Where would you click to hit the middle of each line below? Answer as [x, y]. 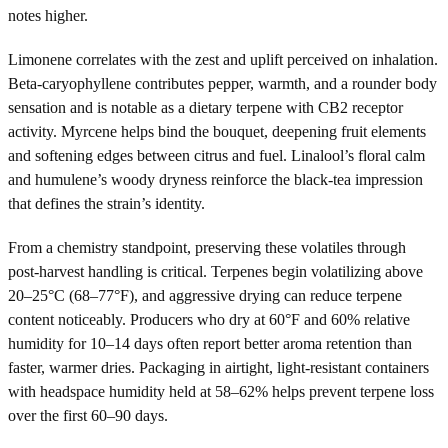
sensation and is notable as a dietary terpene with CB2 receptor [205, 107]
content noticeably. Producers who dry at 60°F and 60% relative [209, 319]
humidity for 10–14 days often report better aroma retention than [210, 343]
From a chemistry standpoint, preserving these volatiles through [207, 247]
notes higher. [48, 15]
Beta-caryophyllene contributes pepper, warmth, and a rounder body [222, 83]
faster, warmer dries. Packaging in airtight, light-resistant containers [218, 367]
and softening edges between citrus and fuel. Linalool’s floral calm [216, 155]
